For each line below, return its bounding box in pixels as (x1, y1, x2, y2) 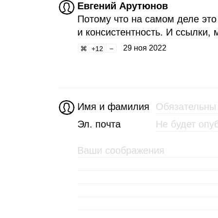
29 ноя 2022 (123, 44, 166, 53)
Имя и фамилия (77, 101, 149, 112)
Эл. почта (77, 118, 121, 129)
